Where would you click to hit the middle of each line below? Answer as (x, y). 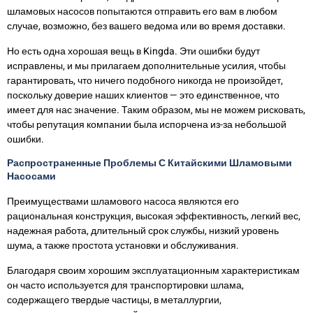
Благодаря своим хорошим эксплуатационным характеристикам (153, 270)
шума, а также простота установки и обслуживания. (123, 246)
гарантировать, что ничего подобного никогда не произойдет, (145, 80)
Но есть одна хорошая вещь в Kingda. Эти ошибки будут (133, 51)
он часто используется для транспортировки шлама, (125, 285)
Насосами (31, 176)
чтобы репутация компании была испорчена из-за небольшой (147, 124)
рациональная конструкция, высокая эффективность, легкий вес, (154, 217)
